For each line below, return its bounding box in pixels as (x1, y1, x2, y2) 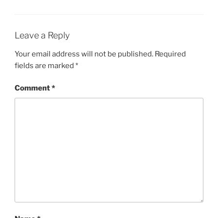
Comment (15, 84, 52, 92)
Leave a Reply (15, 30, 70, 40)
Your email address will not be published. (15, 49, 153, 58)
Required (155, 49, 186, 58)
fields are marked (15, 61, 75, 70)
